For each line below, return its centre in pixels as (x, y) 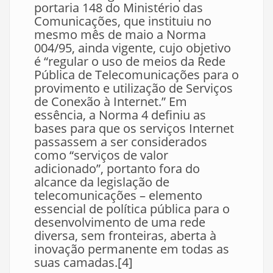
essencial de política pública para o (132, 209)
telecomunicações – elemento (118, 195)
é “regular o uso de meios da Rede (130, 61)
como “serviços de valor (101, 155)
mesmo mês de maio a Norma (120, 34)
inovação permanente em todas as (132, 249)
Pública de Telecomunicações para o (136, 75)
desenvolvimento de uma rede (120, 222)
